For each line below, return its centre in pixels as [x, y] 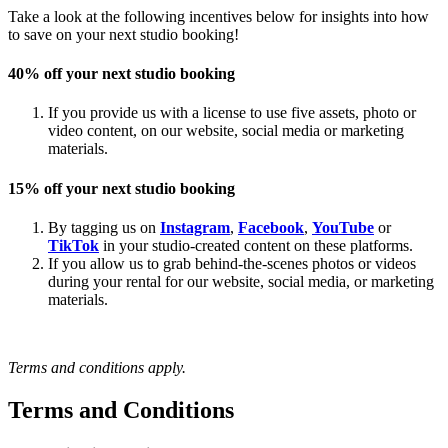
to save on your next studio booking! [125, 34]
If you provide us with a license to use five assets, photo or [232, 113]
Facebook [271, 227]
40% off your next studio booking [121, 74]
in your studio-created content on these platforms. [258, 245]
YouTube [343, 227]
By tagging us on [104, 227]
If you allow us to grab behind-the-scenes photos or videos [232, 263]
